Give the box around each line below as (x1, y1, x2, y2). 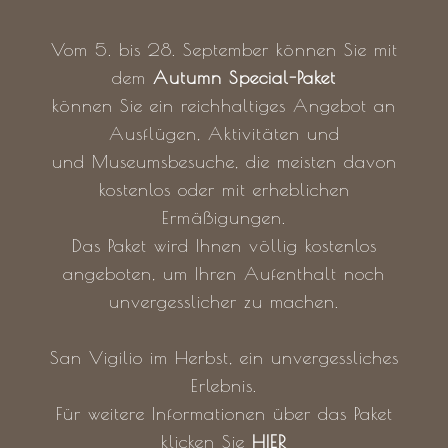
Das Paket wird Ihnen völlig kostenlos (71, 235, 377, 256)
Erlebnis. (191, 375, 257, 396)
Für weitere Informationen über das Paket (55, 403, 393, 424)
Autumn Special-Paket (153, 67, 336, 88)
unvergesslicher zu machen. (109, 291, 339, 312)
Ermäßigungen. (162, 207, 286, 228)
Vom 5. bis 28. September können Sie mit (50, 39, 398, 60)
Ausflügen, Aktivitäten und (108, 123, 340, 144)
